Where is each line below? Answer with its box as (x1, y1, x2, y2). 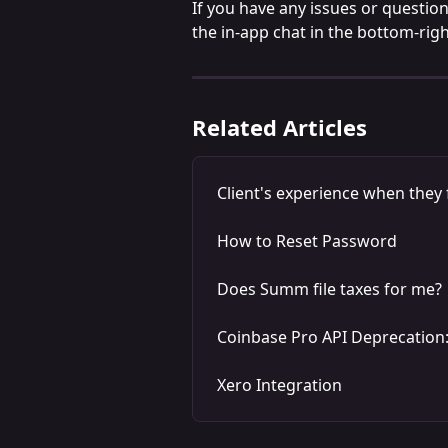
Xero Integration (217, 373, 342, 396)
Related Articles (192, 111, 367, 142)
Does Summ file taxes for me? (217, 277, 442, 300)
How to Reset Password (217, 229, 397, 252)
